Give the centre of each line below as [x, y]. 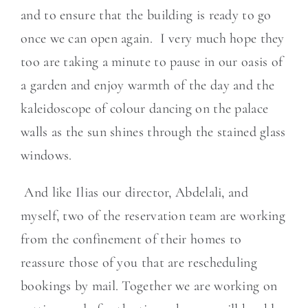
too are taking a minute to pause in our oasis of [152, 62]
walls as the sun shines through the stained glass [153, 132]
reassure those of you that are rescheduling [139, 263]
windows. [46, 155]
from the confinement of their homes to [131, 239]
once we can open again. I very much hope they [153, 38]
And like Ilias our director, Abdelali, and [134, 192]
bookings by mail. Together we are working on [149, 286]
